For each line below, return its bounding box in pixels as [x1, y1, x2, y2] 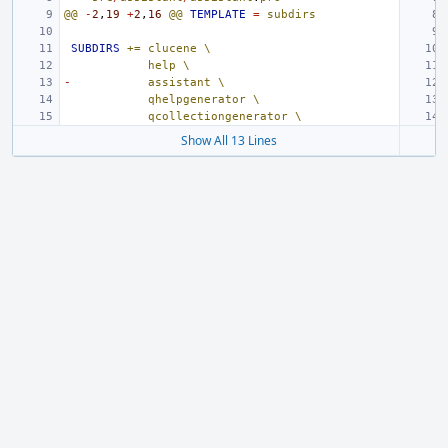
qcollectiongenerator [148, 110, 288, 123]
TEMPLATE [190, 8, 246, 21]
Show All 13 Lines [181, 132, 277, 149]
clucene [148, 42, 197, 55]
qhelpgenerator [148, 93, 246, 106]
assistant [148, 76, 211, 89]
